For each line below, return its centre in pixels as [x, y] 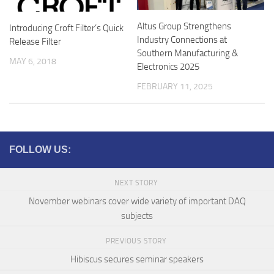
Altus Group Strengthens [184, 26]
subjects [137, 216]
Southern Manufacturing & [187, 53]
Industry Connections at [182, 39]
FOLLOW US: [40, 149]
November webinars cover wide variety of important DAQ [137, 201]
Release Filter [35, 42]
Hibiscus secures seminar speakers [137, 260]
